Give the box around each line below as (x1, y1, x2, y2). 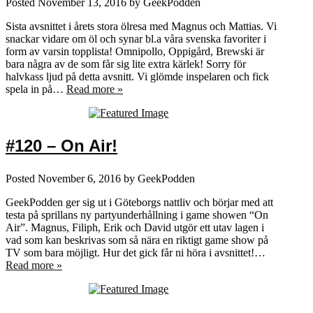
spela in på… (6, 82, 66, 95)
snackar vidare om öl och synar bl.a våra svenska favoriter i (6, 32, 266, 45)
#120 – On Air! (6, 136, 117, 155)
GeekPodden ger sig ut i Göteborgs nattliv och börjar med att (6, 196, 273, 208)
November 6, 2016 (38, 172, 121, 184)
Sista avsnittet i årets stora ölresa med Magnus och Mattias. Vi (6, 20, 277, 32)
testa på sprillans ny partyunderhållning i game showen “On (6, 208, 268, 221)
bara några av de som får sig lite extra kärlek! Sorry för (6, 57, 246, 70)
